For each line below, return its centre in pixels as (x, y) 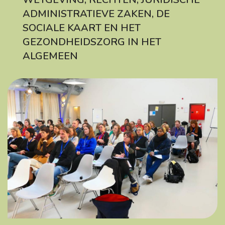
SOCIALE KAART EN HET (82, 28)
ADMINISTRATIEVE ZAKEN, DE (96, 14)
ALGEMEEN (50, 56)
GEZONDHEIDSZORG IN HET (92, 42)
